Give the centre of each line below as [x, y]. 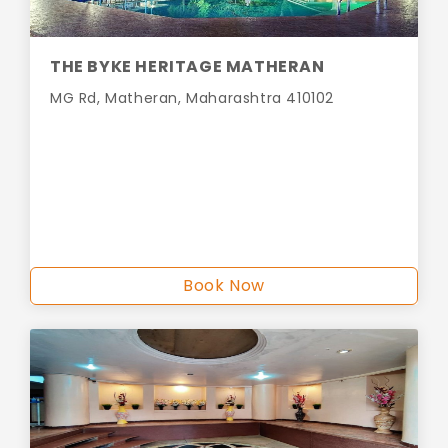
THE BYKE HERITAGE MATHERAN [187, 67]
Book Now [224, 286]
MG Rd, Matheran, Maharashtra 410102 [192, 98]
